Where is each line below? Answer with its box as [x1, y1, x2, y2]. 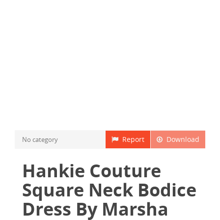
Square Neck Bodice [22, 178, 196, 202]
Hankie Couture [22, 159, 161, 183]
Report [118, 135, 144, 144]
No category [22, 135, 58, 144]
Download [163, 135, 199, 144]
